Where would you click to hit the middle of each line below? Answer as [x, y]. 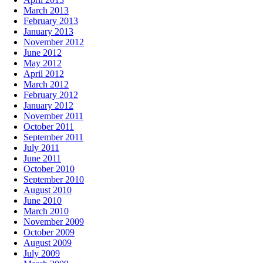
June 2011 [42, 158]
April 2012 [44, 73]
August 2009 [48, 242]
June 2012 [43, 52]
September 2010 [54, 179]
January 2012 [48, 105]
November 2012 [54, 42]
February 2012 [51, 95]
